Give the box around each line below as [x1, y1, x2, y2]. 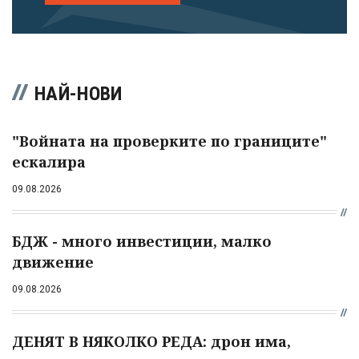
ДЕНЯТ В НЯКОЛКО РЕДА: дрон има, [12, 332, 291, 352]
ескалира [12, 152, 86, 172]
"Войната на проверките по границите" [12, 131, 327, 151]
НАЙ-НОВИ [34, 83, 123, 106]
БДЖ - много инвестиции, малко [12, 232, 272, 252]
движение [12, 252, 94, 272]
